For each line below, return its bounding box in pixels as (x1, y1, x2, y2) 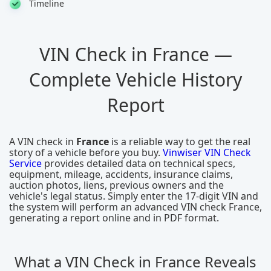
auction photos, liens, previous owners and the (9, 178, 224, 192)
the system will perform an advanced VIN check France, (9, 200, 262, 214)
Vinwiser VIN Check (163, 146, 251, 159)
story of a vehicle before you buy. (9, 146, 163, 159)
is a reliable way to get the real (109, 135, 250, 148)
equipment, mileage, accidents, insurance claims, (9, 168, 233, 181)
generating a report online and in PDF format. (9, 211, 219, 224)
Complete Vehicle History (29, 67, 242, 92)
